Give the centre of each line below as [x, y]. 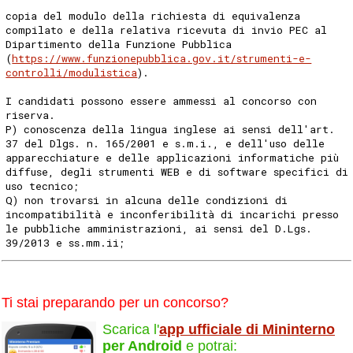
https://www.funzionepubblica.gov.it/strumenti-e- [162, 58]
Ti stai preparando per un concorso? [115, 302]
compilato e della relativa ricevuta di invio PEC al [167, 30]
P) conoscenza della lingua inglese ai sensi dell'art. [171, 129]
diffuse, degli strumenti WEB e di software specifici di [177, 171]
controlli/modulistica [72, 72]
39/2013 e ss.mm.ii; [66, 242]
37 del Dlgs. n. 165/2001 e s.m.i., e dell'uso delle [165, 143]
